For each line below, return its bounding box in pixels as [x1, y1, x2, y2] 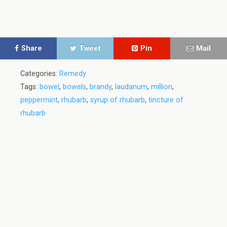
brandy [90, 82, 111, 91]
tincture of [148, 95, 183, 104]
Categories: [20, 69, 59, 78]
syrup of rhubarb [90, 95, 145, 104]
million [151, 82, 172, 91]
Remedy [59, 69, 86, 78]
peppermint [20, 95, 58, 104]
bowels [63, 82, 86, 91]
